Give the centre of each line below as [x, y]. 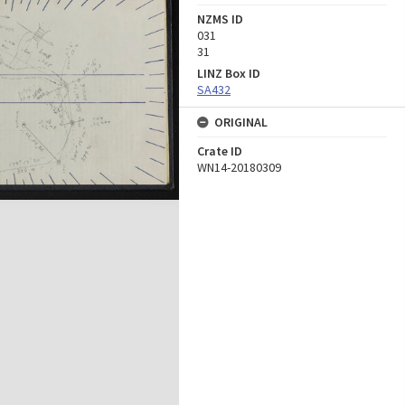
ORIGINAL [241, 122]
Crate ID [220, 151]
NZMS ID [220, 19]
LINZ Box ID [229, 73]
